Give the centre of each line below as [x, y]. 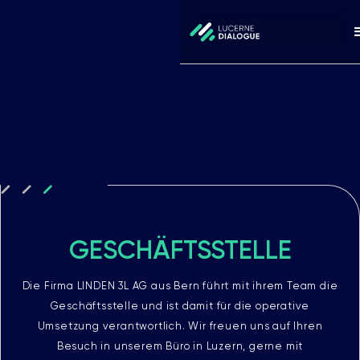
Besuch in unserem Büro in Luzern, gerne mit [180, 346]
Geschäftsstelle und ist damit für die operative [180, 305]
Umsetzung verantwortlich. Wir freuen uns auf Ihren [180, 325]
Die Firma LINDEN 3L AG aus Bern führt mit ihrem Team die [180, 285]
